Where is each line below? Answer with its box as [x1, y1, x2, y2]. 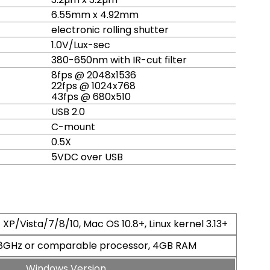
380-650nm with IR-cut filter [51, 52, 187, 67]
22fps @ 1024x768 [51, 78, 136, 93]
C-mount [51, 119, 95, 134]
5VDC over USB [51, 149, 123, 164]
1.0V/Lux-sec [51, 37, 110, 52]
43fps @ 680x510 [51, 89, 131, 104]
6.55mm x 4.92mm [51, 7, 139, 22]
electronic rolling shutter [51, 22, 169, 37]
